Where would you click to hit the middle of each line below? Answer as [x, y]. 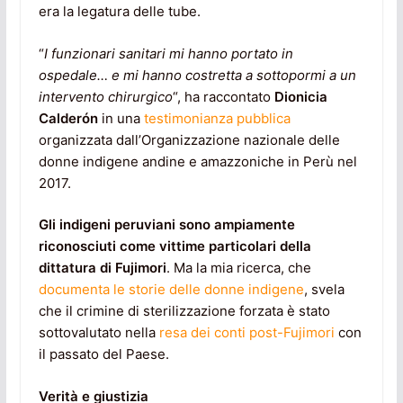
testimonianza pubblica [217, 118]
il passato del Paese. [103, 354]
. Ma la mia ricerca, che [238, 268]
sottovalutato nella [99, 333]
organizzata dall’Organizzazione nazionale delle [189, 139]
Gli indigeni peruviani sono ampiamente [166, 225]
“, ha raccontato [223, 96]
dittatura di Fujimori [102, 268]
